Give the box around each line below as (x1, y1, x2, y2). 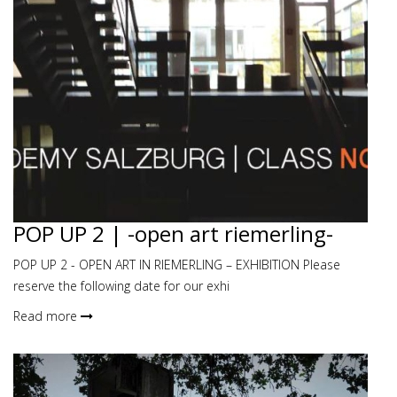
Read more (13, 307, 81, 324)
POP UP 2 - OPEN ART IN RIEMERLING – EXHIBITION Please (13, 256, 340, 273)
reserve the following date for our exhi (13, 277, 230, 294)
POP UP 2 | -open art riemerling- (13, 219, 333, 248)
